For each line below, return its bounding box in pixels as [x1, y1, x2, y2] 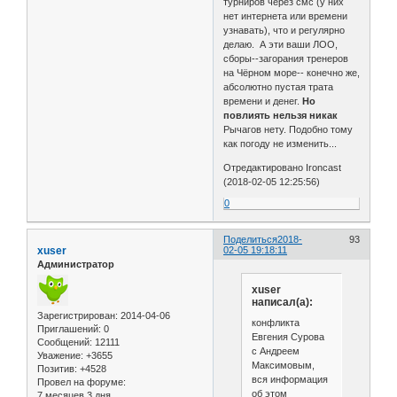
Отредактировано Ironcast [223, 162, 342, 174]
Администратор [37, 259, 114, 270]
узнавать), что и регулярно [223, 25, 346, 36]
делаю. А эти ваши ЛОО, [223, 39, 339, 51]
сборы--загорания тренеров [223, 53, 349, 65]
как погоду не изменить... [223, 138, 338, 150]
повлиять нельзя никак [223, 110, 339, 121]
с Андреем [251, 346, 300, 357]
